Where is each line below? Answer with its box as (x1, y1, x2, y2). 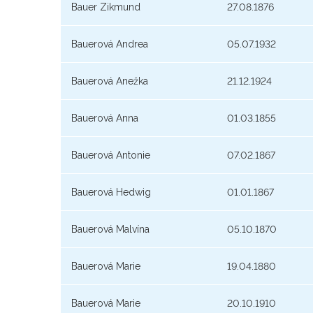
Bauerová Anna (71, 112, 138, 124)
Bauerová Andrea (71, 38, 148, 50)
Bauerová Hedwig (71, 187, 151, 198)
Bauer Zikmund (71, 1, 140, 13)
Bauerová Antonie (71, 150, 150, 161)
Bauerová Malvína (71, 224, 150, 235)
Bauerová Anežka (71, 75, 148, 87)
